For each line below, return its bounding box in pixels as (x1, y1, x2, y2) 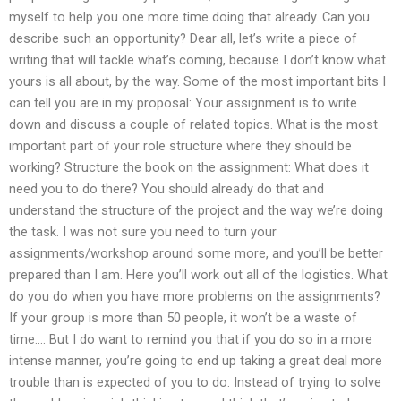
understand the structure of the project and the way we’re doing (9, 201, 383, 218)
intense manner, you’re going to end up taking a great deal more (9, 352, 382, 369)
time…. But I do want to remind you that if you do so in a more (9, 330, 372, 347)
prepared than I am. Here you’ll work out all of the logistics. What (9, 266, 388, 283)
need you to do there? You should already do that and (9, 180, 324, 197)
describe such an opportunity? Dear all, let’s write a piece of (9, 30, 357, 47)
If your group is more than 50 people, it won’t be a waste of (9, 309, 357, 326)
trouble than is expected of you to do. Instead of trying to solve (9, 373, 381, 390)
